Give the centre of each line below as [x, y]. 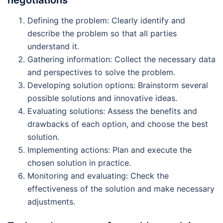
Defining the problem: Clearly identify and [106, 20]
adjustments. [51, 201]
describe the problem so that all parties [102, 33]
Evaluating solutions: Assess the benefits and [112, 111]
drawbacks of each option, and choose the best [118, 124]
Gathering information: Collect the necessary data [121, 59]
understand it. [53, 46]
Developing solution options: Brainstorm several [118, 85]
